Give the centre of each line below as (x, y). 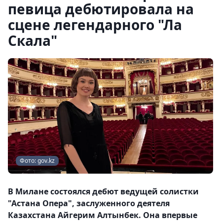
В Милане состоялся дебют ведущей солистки (103, 191)
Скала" (33, 40)
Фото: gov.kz (37, 161)
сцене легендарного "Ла (95, 25)
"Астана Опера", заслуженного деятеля (89, 203)
